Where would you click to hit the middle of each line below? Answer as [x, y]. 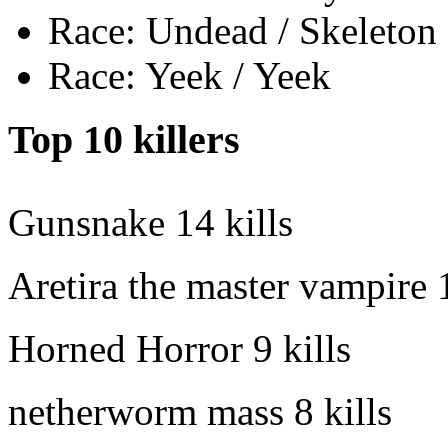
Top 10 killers [124, 140]
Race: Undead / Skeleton [242, 30]
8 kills [343, 411]
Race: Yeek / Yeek [189, 75]
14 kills [234, 222]
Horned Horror [125, 348]
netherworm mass [146, 411]
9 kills [302, 348]
